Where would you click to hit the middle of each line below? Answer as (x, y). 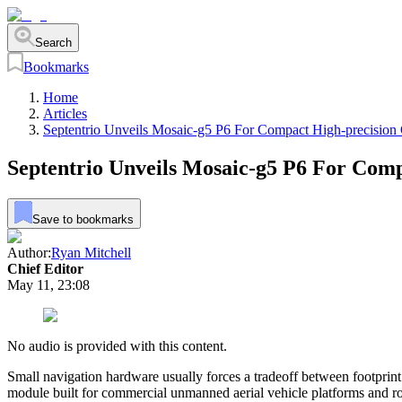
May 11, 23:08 (48, 284)
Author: (29, 252)
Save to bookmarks (83, 219)
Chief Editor (45, 268)
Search (53, 42)
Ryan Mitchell (91, 252)
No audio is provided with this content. (117, 345)
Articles (65, 114)
